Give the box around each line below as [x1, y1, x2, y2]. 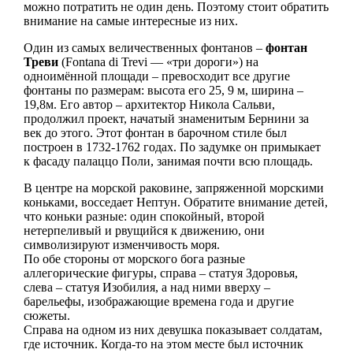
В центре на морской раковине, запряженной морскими [23, 180, 324, 195]
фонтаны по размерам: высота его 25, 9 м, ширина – [23, 83, 303, 97]
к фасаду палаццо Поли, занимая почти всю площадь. [23, 154, 313, 168]
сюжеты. [23, 308, 70, 322]
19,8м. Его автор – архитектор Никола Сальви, [23, 97, 275, 111]
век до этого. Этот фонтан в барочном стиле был [23, 125, 287, 139]
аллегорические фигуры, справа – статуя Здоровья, [23, 266, 298, 280]
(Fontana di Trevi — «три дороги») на [58, 54, 258, 69]
